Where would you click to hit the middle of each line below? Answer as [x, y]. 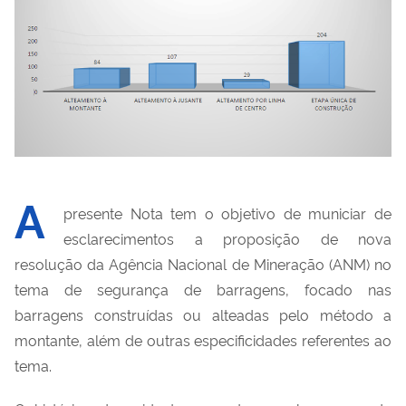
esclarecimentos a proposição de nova [227, 238]
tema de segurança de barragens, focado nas [203, 289]
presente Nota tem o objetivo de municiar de [227, 213]
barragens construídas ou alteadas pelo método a [203, 314]
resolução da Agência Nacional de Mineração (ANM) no [203, 263]
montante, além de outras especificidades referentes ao [203, 339]
